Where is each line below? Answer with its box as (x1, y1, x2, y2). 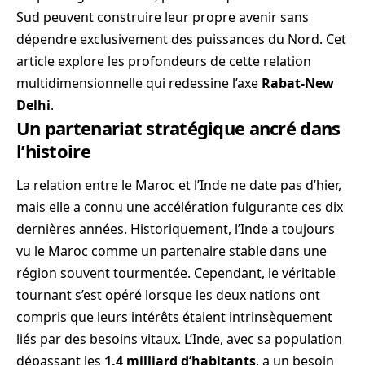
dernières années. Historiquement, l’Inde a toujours (16, 220, 335, 239)
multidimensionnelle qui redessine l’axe (16, 74, 262, 92)
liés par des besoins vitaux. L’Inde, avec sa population (16, 330, 342, 349)
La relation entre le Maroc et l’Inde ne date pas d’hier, (16, 176, 341, 195)
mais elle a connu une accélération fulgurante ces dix (16, 198, 343, 217)
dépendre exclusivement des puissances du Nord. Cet (16, 30, 346, 48)
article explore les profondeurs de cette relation (16, 52, 311, 70)
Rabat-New (262, 74, 334, 92)
